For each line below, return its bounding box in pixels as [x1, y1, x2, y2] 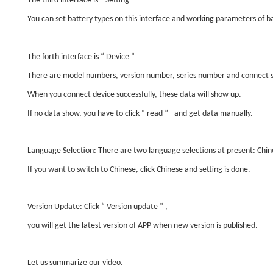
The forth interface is [27, 52, 101, 62]
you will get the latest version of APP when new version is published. [27, 221, 258, 231]
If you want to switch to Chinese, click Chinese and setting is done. [27, 165, 250, 175]
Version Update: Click [27, 202, 101, 212]
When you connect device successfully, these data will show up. [27, 90, 241, 100]
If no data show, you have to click [27, 109, 141, 119]
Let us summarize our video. [27, 258, 123, 268]
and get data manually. [172, 109, 253, 119]
